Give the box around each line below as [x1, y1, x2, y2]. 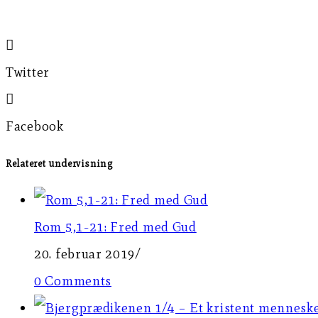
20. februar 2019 [34, 246, 136, 263]
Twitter [6, 64, 50, 81]
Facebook [6, 118, 64, 135]
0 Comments [34, 273, 111, 290]
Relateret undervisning [6, 157, 113, 170]
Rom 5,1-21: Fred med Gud [34, 219, 197, 236]
